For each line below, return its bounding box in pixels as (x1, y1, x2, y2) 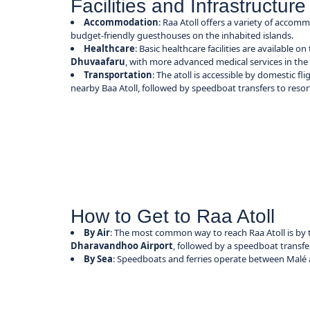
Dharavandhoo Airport (71, 239, 174, 252)
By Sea (84, 252, 113, 265)
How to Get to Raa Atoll (71, 205, 275, 227)
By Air (84, 226, 111, 239)
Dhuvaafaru (71, 55, 126, 69)
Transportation (84, 69, 153, 82)
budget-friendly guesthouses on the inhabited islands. (71, 29, 294, 42)
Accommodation (84, 16, 159, 29)
